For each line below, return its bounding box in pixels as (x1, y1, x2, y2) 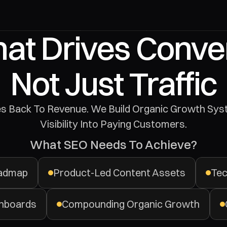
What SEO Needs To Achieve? (30, 137, 197, 152)
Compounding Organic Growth (61, 198, 200, 210)
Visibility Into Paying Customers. (40, 118, 187, 130)
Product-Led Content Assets (53, 166, 185, 179)
